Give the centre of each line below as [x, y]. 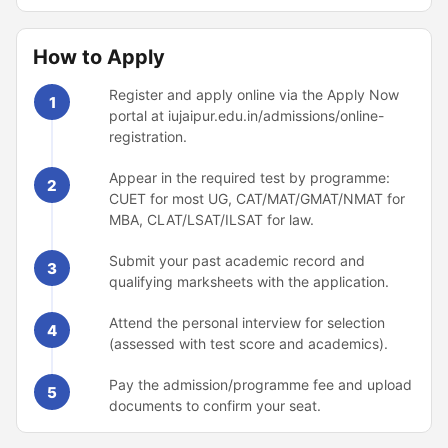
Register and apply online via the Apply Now [254, 94]
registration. [148, 136]
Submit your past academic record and [237, 260]
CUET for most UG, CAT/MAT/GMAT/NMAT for [257, 198]
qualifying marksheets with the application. [249, 281]
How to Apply [99, 57]
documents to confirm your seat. [215, 405]
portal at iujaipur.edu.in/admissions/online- [246, 115]
